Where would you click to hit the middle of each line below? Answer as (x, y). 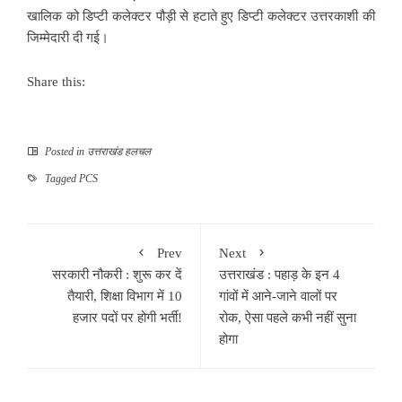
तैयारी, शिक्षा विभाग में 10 (125, 296)
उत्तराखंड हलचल (119, 151)
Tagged (61, 178)
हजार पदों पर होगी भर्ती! (127, 317)
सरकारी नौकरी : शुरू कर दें (117, 274)
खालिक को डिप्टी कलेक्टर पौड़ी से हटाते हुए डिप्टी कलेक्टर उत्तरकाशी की (201, 16)
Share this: (56, 81)
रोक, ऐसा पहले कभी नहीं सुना (288, 317)
